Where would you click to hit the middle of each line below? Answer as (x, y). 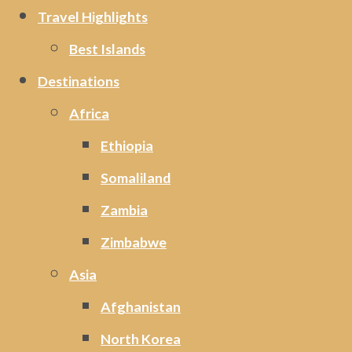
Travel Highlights (93, 17)
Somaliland (136, 178)
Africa (89, 114)
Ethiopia (127, 146)
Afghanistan (141, 307)
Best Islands (107, 49)
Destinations (79, 81)
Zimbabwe (134, 242)
